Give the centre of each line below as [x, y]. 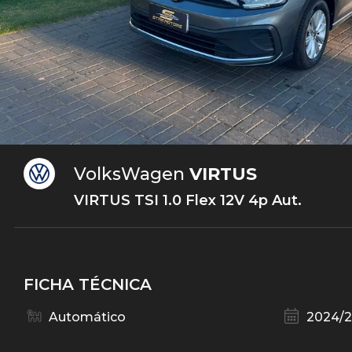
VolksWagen [129, 174]
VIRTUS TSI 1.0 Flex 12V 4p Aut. [188, 201]
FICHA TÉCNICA [88, 285]
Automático [87, 317]
